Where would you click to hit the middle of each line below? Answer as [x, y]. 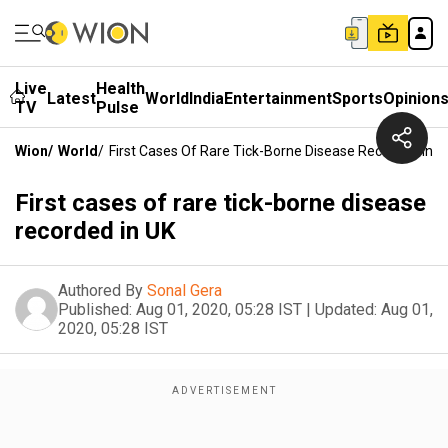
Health [120, 88]
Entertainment [278, 98]
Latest [71, 98]
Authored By [100, 290]
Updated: [346, 309]
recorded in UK [95, 231]
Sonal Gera [184, 290]
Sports [357, 98]
